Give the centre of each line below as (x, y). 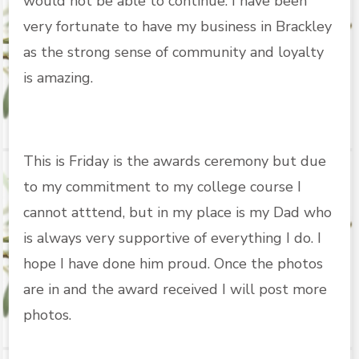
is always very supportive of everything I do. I (172, 238)
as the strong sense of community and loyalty (173, 52)
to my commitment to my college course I (162, 187)
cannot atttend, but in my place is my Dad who (177, 213)
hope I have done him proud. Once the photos (173, 264)
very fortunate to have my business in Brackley (177, 27)
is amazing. (58, 78)
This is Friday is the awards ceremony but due (175, 161)
